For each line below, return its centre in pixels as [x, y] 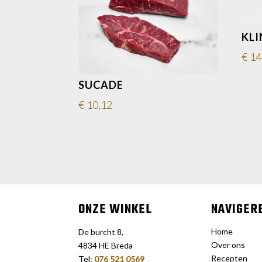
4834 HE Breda [106, 246]
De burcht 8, [101, 232]
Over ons [228, 245]
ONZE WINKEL [116, 210]
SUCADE [101, 85]
